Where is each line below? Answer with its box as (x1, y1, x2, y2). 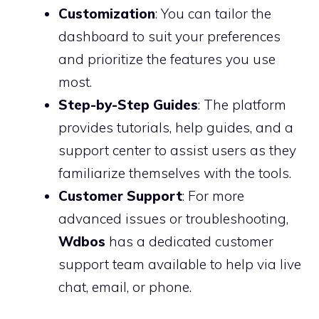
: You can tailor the (155, 4, 271, 22)
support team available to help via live (58, 255, 301, 273)
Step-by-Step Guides (58, 95, 198, 113)
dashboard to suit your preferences (58, 27, 281, 45)
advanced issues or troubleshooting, (58, 209, 288, 227)
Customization (58, 4, 155, 22)
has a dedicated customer (105, 232, 273, 250)
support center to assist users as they (58, 141, 296, 159)
